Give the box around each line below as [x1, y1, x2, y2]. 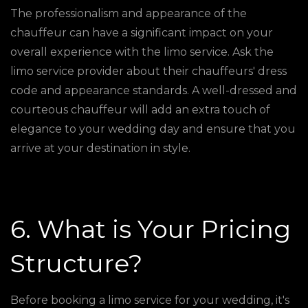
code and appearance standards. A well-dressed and [10, 84, 297, 97]
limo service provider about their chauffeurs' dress [10, 65, 287, 78]
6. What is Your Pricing [10, 214, 291, 244]
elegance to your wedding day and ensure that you [10, 122, 296, 135]
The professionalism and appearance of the [10, 7, 247, 20]
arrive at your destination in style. [10, 142, 190, 155]
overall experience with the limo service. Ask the [10, 45, 274, 58]
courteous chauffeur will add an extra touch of [10, 103, 270, 116]
